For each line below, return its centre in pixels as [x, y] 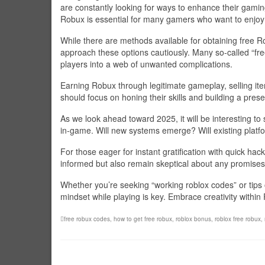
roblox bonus [193, 219]
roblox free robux [238, 219]
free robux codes [87, 219]
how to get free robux [143, 219]
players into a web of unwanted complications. [146, 64]
